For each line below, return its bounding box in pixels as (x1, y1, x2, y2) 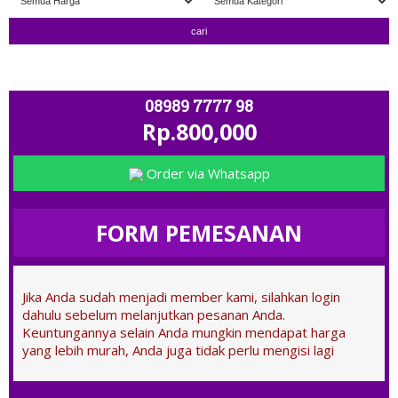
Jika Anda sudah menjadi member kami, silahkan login (22, 288, 340, 306)
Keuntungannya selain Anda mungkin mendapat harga (22, 323, 346, 341)
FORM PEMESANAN (96, 218, 302, 248)
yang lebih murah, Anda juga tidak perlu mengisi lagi (22, 341, 334, 359)
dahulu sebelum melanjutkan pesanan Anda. (22, 306, 285, 323)
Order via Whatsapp (142, 164, 270, 182)
